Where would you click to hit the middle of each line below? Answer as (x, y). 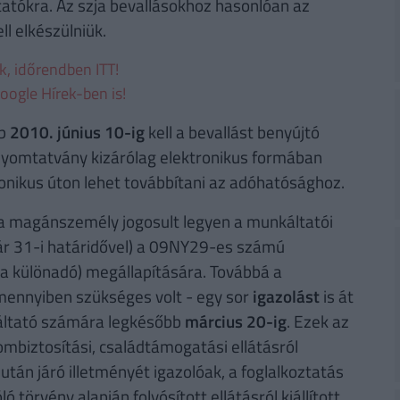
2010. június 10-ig (77, 132)
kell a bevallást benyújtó (232, 132)
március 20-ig (235, 321)
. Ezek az (317, 321)
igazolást (286, 296)
